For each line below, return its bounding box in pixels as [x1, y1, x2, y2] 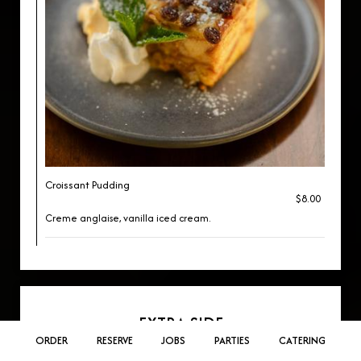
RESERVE [96, 333, 133, 348]
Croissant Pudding [45, 177, 130, 193]
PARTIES [214, 333, 251, 348]
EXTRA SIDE [138, 312, 223, 335]
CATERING [279, 333, 326, 348]
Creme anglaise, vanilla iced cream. [45, 210, 210, 226]
